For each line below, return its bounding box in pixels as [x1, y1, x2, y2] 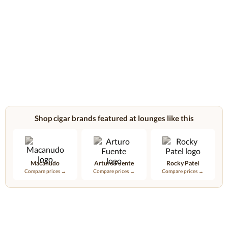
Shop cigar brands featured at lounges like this [34, 113, 194, 123]
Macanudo [31, 159, 60, 167]
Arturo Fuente [94, 159, 134, 167]
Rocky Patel [166, 159, 199, 167]
